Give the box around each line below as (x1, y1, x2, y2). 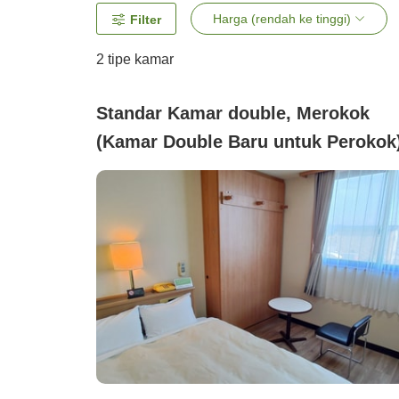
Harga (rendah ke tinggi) (213, 12, 351, 27)
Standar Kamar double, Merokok (96, 103, 370, 124)
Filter (130, 12, 161, 28)
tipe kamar (104, 52, 174, 68)
